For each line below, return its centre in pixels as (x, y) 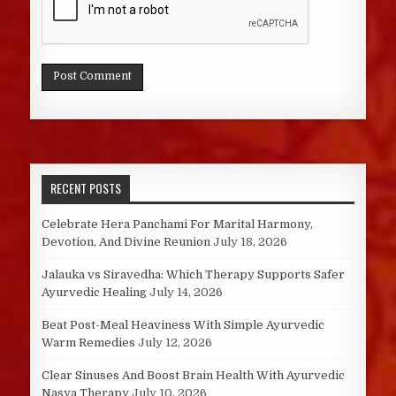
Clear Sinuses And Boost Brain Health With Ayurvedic (193, 376)
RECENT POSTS (85, 188)
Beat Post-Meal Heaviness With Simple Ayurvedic (183, 325)
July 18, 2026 (250, 242)
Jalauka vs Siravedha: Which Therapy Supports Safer (193, 275)
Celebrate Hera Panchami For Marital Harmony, (177, 225)
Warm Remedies (88, 343)
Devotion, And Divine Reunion (126, 242)
